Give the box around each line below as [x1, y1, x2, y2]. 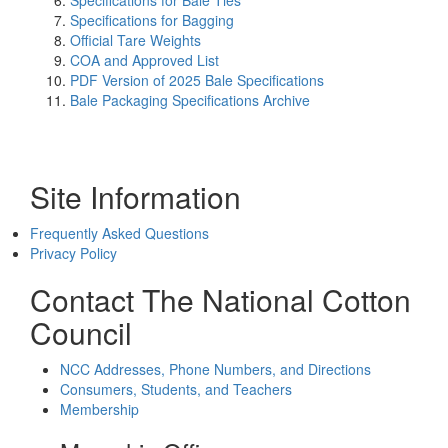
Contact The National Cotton [30, 278, 411, 321]
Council [30, 311, 132, 354]
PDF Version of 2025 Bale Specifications [70, 70, 324, 90]
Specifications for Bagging [70, 10, 234, 30]
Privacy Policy [30, 243, 117, 263]
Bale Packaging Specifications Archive [70, 90, 310, 110]
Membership [60, 399, 139, 419]
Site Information [30, 175, 241, 218]
